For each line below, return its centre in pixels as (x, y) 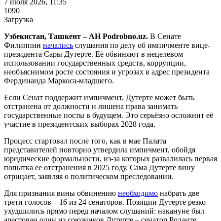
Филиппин (23, 45)
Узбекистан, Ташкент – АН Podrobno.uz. (76, 36)
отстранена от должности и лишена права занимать (91, 106)
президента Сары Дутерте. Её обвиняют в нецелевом (93, 54)
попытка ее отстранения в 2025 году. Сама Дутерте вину (99, 167)
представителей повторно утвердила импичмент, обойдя (100, 149)
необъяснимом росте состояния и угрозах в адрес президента (107, 72)
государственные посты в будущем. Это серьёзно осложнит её (109, 115)
